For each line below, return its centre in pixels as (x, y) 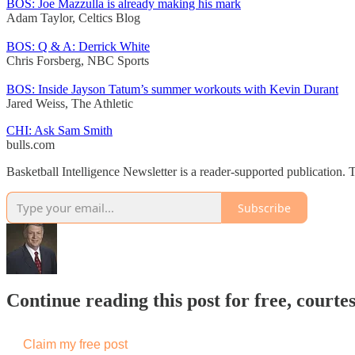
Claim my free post (75, 344)
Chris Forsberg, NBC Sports (78, 61)
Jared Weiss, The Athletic (70, 104)
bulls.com (31, 145)
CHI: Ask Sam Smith (59, 131)
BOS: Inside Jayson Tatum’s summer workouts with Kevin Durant (172, 90)
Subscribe (264, 208)
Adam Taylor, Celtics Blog (73, 18)
